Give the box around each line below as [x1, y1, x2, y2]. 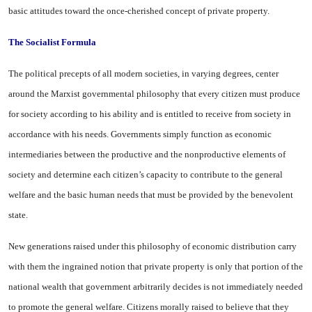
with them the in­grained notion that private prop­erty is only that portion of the [8, 261, 303, 272]
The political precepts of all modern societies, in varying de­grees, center [8, 68, 279, 79]
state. [8, 210, 28, 220]
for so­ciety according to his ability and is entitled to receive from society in [8, 109, 291, 119]
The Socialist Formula [8, 37, 96, 47]
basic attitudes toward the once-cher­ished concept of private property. [8, 6, 270, 16]
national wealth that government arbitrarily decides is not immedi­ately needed [8, 281, 303, 292]
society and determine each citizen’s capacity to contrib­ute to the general [8, 169, 283, 180]
